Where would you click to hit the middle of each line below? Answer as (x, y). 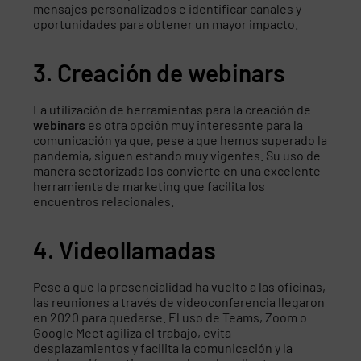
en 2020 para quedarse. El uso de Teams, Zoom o (170, 317)
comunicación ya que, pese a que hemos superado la (180, 139)
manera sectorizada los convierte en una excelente (177, 170)
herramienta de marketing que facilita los (149, 185)
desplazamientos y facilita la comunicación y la (163, 347)
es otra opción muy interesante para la (196, 124)
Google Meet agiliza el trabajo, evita (133, 332)
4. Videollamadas (125, 249)
